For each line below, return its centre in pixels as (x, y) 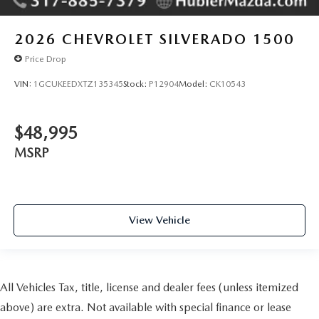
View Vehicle (159, 220)
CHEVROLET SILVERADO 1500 (178, 40)
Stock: (136, 84)
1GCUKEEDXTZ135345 (78, 84)
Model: (194, 84)
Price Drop (46, 59)
